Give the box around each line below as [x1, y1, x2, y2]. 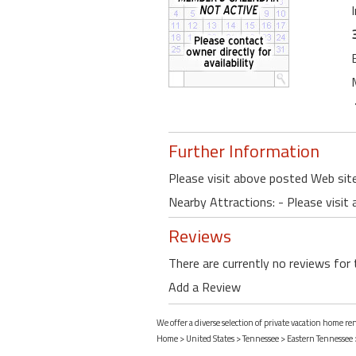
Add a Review [168, 277, 241, 297]
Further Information [168, 137, 319, 165]
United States [186, 332, 234, 346]
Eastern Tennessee [287, 332, 353, 346]
